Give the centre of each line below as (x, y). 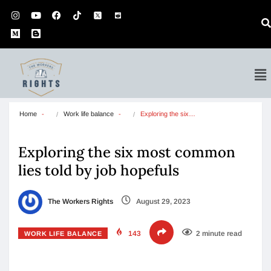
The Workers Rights (80, 202)
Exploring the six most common (127, 152)
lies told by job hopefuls (99, 170)
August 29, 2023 (162, 202)
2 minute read (219, 233)
